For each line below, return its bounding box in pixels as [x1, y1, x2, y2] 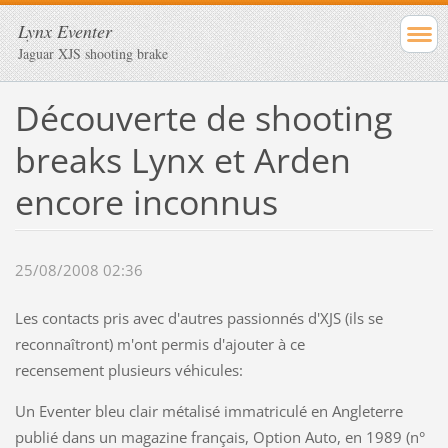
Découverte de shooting [14, 94, 392, 141]
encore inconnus [14, 178, 278, 225]
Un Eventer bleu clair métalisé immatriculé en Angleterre [14, 401, 403, 422]
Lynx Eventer [18, 19, 112, 43]
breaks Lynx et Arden [14, 136, 351, 183]
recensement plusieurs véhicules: [14, 360, 243, 381]
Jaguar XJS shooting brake [18, 44, 168, 63]
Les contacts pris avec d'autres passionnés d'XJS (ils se [14, 308, 383, 329]
